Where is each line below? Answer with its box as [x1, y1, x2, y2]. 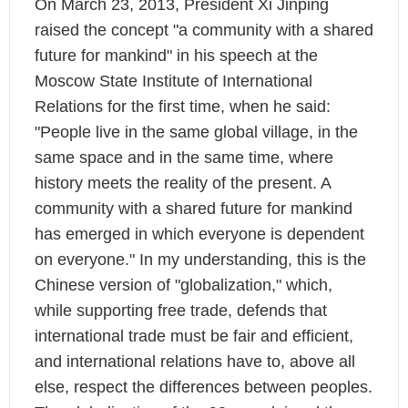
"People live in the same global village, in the [34, 123, 358, 142]
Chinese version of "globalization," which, [34, 276, 332, 295]
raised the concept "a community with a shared [34, 21, 373, 40]
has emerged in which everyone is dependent [34, 225, 364, 244]
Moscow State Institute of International [34, 72, 312, 91]
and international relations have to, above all [34, 352, 355, 372]
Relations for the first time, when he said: [34, 97, 331, 117]
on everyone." [34, 250, 135, 270]
